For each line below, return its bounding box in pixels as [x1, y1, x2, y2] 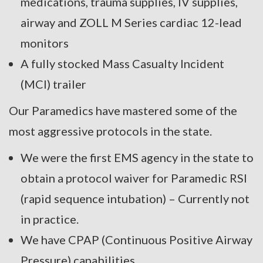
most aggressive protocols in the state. [9, 124, 212, 139]
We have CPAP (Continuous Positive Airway [21, 232, 252, 247]
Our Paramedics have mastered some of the [9, 103, 237, 118]
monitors [21, 36, 69, 50]
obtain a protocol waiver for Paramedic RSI [21, 171, 247, 186]
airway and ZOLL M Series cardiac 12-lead [21, 15, 242, 30]
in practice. [21, 212, 79, 227]
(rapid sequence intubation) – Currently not [21, 191, 249, 206]
